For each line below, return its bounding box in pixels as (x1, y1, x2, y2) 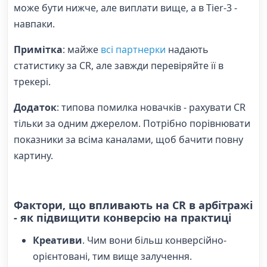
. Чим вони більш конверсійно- (82, 233, 226, 247)
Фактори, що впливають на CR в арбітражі (14, 198, 253, 213)
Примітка (14, 43, 63, 57)
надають (166, 43, 209, 57)
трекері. (14, 75, 51, 89)
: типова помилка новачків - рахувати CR (57, 101, 246, 114)
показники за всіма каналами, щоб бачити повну (14, 133, 243, 147)
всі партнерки (101, 43, 166, 57)
